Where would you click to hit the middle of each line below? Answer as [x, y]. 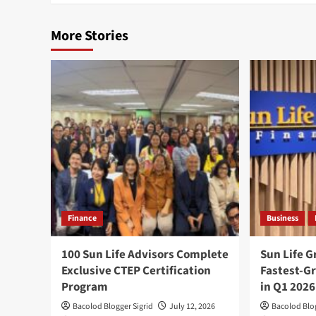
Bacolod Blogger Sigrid [113, 307]
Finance [82, 219]
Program [85, 287]
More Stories [90, 36]
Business [283, 219]
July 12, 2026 [192, 307]
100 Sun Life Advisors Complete [145, 255]
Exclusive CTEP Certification [136, 271]
